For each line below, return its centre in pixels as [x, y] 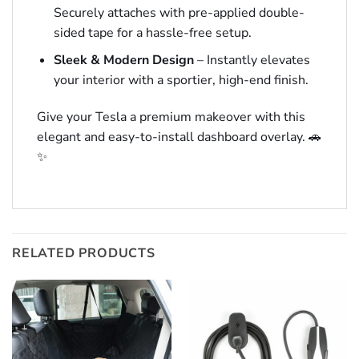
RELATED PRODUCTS [84, 253]
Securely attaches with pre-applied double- [179, 12]
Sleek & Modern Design [123, 61]
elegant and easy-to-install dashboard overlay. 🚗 [179, 137]
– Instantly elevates [252, 61]
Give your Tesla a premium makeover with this [171, 117]
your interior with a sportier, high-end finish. [181, 81]
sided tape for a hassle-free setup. [152, 32]
